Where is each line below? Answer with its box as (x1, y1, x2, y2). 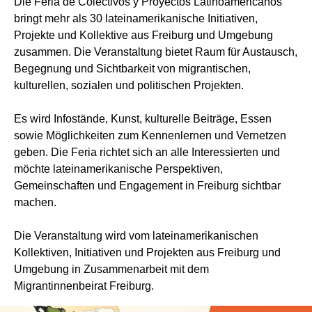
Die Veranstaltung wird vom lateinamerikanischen (14, 229, 258, 242)
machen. (14, 196, 56, 208)
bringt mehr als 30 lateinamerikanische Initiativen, (14, 12, 258, 24)
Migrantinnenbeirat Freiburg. (14, 279, 154, 292)
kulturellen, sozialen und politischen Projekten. (14, 79, 244, 91)
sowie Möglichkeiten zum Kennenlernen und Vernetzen (14, 129, 286, 141)
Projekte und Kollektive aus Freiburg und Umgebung (14, 29, 273, 41)
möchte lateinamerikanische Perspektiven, (14, 162, 223, 175)
